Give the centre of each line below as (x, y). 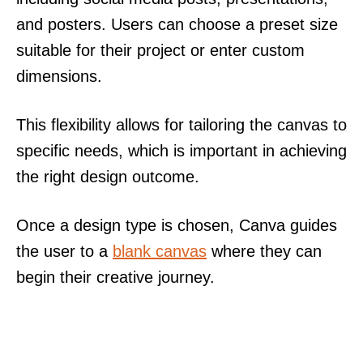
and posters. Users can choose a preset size (177, 24)
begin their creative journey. (115, 277)
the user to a (64, 251)
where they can (264, 251)
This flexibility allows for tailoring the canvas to (181, 124)
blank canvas (160, 251)
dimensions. (59, 76)
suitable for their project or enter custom (160, 50)
